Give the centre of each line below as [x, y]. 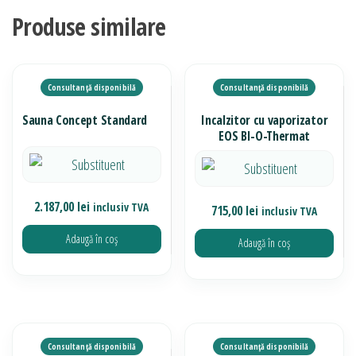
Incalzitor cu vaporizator [265, 120]
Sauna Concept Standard [85, 120]
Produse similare [89, 27]
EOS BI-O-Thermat [265, 136]
